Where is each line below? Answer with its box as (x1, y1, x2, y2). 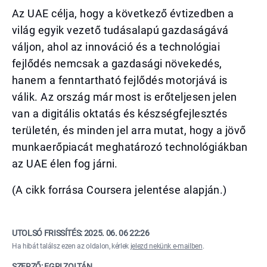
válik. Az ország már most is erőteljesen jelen (12, 91, 237, 103)
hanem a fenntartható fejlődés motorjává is (12, 74, 228, 86)
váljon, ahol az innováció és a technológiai (12, 41, 221, 53)
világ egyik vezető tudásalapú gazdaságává (12, 24, 229, 36)
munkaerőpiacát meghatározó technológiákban (12, 141, 248, 153)
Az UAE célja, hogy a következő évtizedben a (12, 7, 234, 20)
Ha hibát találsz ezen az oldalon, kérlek (12, 242, 131, 250)
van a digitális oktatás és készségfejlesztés (12, 107, 228, 120)
